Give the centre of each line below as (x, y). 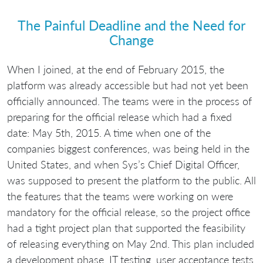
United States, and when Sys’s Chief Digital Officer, (123, 164)
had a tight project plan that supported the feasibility (126, 227)
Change (131, 40)
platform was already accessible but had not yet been (128, 85)
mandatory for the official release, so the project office (129, 212)
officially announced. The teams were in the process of (129, 101)
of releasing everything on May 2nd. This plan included (131, 243)
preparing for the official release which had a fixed (119, 117)
